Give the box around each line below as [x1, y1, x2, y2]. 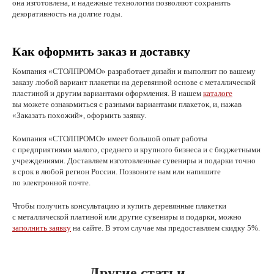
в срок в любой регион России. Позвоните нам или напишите [12, 167, 221, 176]
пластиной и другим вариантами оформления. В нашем [12, 89, 203, 98]
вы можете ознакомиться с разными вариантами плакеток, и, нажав [12, 100, 242, 109]
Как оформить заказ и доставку [12, 45, 190, 58]
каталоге [203, 89, 232, 98]
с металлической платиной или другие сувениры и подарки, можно [12, 212, 242, 221]
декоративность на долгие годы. [12, 9, 122, 18]
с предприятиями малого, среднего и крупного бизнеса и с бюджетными [12, 145, 261, 154]
